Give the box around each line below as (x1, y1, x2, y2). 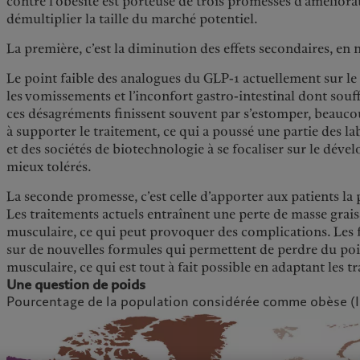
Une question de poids (6, 275, 146, 294)
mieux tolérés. (6, 157, 92, 176)
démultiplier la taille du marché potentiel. (6, 9, 259, 28)
